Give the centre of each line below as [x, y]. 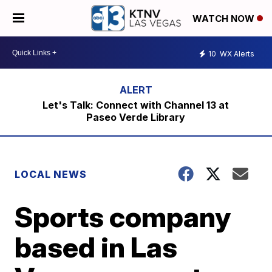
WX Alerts [236, 53]
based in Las [96, 247]
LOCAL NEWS [51, 174]
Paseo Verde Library [136, 117]
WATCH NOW [225, 19]
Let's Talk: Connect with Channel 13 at [136, 105]
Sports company [123, 217]
